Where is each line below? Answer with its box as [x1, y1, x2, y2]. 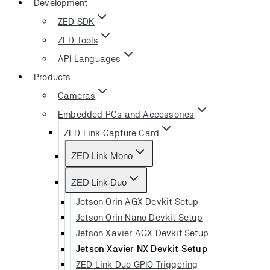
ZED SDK [58, 16, 95, 27]
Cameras [58, 90, 96, 101]
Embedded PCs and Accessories [58, 108, 195, 119]
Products [34, 71, 71, 82]
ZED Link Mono [71, 150, 133, 161]
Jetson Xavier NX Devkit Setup [76, 243, 207, 254]
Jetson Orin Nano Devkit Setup [76, 212, 202, 222]
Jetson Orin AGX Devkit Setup [76, 196, 199, 207]
